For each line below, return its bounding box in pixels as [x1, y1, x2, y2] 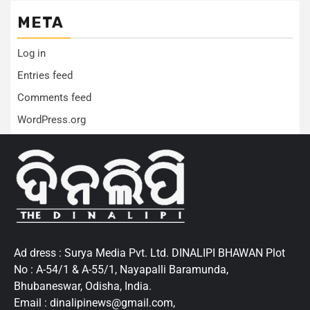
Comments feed [17, 91, 91, 104]
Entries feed [17, 69, 73, 82]
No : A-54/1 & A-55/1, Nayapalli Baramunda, [14, 263, 228, 277]
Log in [17, 47, 46, 60]
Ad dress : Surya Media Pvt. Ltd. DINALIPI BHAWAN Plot [14, 246, 285, 260]
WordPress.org [17, 113, 86, 127]
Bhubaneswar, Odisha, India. [14, 280, 152, 293]
